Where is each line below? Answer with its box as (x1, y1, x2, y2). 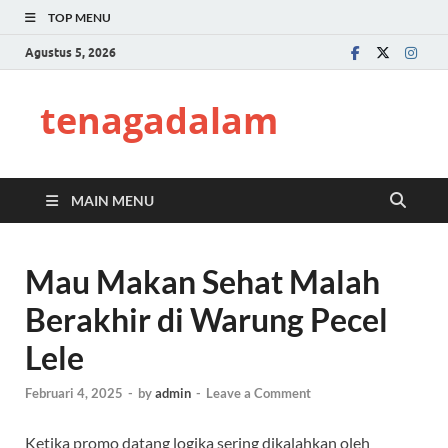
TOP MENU (48, 10, 111, 25)
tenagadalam (40, 96, 278, 145)
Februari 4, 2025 (25, 385, 123, 402)
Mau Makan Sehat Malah (25, 262, 380, 301)
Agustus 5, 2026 (25, 44, 116, 60)
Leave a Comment (206, 385, 311, 402)
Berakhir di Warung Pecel (25, 300, 388, 339)
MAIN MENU (71, 192, 154, 209)
